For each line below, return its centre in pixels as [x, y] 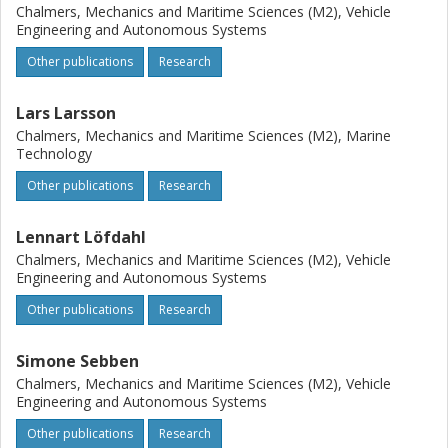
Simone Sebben [77, 361]
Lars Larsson [66, 113]
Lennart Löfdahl [81, 237]
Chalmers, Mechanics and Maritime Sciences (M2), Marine [203, 135]
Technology [54, 153]
